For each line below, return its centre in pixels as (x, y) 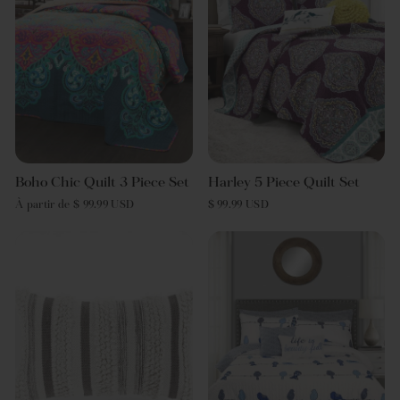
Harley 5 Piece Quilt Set (283, 183)
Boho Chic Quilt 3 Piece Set (102, 183)
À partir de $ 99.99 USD (75, 206)
